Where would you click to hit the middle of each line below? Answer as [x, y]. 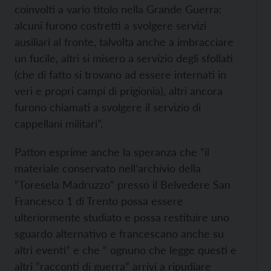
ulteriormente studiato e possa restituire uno [122, 217]
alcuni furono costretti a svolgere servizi [110, 25]
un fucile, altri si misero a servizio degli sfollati [124, 58]
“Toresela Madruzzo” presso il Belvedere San [122, 184]
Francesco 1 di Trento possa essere [99, 201]
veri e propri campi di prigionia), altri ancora [119, 91]
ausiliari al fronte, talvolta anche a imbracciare [124, 42]
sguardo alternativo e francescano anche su [119, 233]
